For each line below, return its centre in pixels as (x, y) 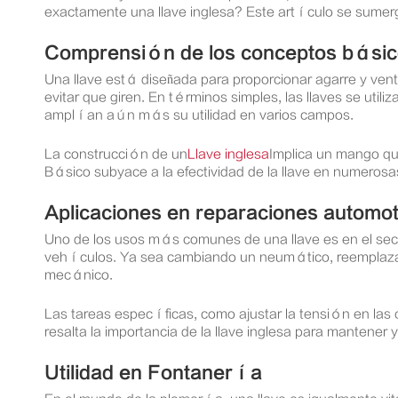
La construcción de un (116, 154)
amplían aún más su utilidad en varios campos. (199, 115)
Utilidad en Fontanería (153, 373)
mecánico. (79, 275)
